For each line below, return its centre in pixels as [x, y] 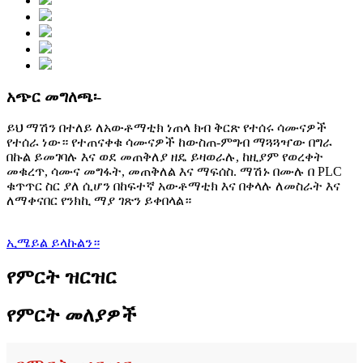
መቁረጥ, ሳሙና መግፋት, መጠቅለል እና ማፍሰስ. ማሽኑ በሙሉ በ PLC [174, 172]
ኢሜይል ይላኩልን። [53, 243]
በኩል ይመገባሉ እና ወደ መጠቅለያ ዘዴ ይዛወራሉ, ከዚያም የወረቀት [165, 157]
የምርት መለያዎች [72, 316]
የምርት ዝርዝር [62, 278]
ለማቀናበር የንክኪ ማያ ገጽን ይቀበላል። [99, 201]
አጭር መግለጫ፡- [54, 96]
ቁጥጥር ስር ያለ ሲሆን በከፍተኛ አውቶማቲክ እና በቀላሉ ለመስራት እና [173, 186]
